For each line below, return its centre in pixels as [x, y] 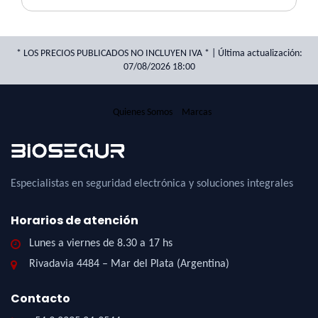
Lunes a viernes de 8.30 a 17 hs [101, 243]
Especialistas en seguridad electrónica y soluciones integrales [152, 183]
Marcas [196, 112]
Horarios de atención [75, 220]
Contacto [40, 298]
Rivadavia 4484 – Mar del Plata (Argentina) [129, 264]
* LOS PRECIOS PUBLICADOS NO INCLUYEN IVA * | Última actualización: [159, 53]
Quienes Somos [142, 112]
